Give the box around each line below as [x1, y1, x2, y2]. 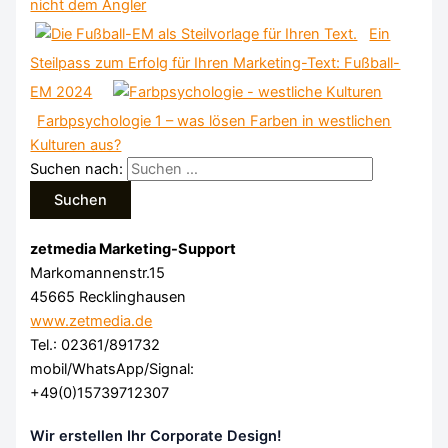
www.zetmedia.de [30, 312, 153, 331]
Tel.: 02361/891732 [30, 336, 161, 355]
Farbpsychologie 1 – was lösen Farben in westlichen [37, 112, 392, 131]
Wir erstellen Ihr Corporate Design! [30, 426, 283, 445]
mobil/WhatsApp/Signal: [30, 360, 195, 379]
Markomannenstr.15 [30, 264, 166, 283]
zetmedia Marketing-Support [30, 240, 237, 259]
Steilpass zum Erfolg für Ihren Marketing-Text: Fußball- [30, 54, 401, 73]
